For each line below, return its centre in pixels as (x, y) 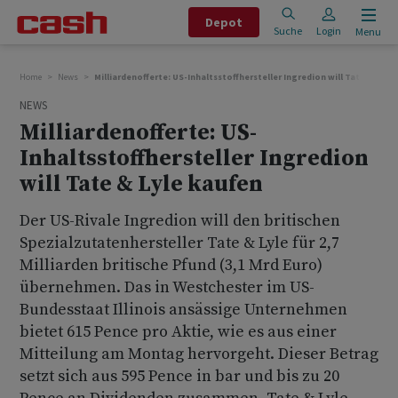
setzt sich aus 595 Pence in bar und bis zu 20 (179, 376)
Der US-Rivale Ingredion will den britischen (180, 221)
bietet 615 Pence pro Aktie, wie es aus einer (178, 332)
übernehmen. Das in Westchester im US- (167, 287)
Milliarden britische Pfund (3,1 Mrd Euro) (171, 265)
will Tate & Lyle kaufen (141, 184)
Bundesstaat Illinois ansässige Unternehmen (183, 310)
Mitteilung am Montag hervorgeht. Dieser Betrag (199, 354)
